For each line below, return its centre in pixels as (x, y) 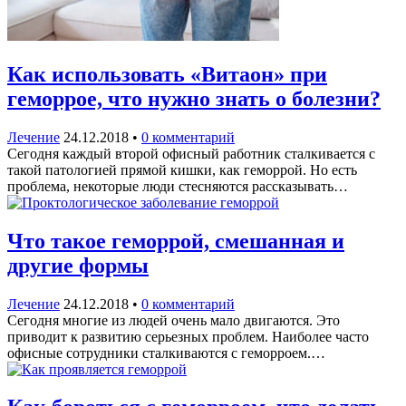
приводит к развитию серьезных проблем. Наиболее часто (188, 336)
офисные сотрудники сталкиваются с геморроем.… (166, 353)
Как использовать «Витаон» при (167, 74)
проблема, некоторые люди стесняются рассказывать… (178, 186)
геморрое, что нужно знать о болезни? (194, 98)
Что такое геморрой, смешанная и (176, 241)
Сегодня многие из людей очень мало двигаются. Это (174, 320)
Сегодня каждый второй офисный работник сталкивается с (191, 153)
